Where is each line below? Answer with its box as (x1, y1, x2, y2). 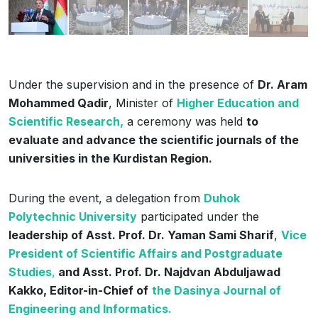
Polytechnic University (9, 209, 137, 224)
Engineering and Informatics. (9, 302, 172, 317)
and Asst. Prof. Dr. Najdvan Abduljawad (55, 265, 280, 280)
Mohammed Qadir (9, 96, 109, 111)
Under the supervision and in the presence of (9, 77, 258, 92)
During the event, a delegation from (9, 191, 204, 206)
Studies (9, 265, 52, 280)
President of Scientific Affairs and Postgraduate (9, 246, 283, 261)
